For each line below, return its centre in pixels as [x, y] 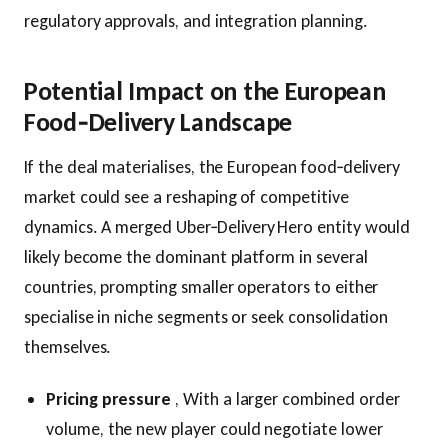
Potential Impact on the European [205, 91]
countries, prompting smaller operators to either [201, 287]
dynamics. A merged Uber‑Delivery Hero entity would [217, 227]
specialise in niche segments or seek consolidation [206, 317]
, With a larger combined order [285, 399]
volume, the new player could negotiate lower [214, 429]
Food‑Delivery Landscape [158, 122]
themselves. [68, 347]
